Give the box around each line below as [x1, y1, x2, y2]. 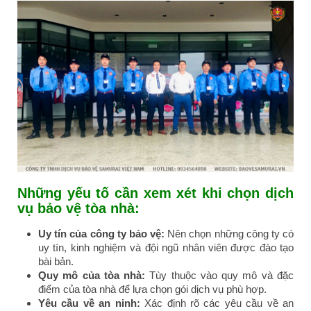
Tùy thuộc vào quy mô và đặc [145, 269, 294, 282]
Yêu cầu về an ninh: [38, 297, 140, 310]
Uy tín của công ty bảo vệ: [38, 228, 168, 240]
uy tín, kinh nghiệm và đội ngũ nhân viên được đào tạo [38, 242, 294, 254]
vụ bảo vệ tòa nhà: [17, 201, 140, 217]
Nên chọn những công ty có [167, 228, 294, 240]
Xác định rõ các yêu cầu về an [140, 297, 294, 310]
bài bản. [38, 255, 74, 268]
